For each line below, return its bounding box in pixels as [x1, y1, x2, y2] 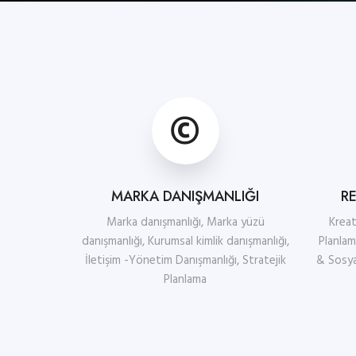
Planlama [164, 270, 207, 289]
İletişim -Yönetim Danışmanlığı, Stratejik [84, 251, 286, 270]
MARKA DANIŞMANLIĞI [111, 186, 260, 207]
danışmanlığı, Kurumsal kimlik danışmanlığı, [81, 232, 289, 251]
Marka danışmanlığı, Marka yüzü [106, 213, 265, 232]
